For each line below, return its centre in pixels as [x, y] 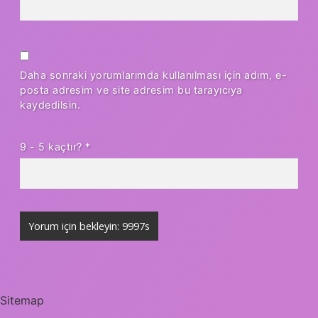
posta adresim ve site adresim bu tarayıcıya [131, 90]
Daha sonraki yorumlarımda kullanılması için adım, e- [153, 75]
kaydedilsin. [50, 105]
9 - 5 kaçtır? [53, 147]
